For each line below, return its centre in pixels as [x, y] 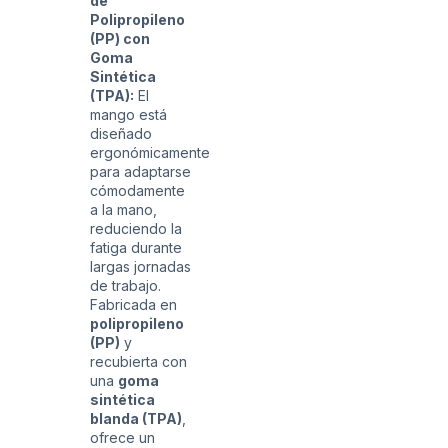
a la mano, [123, 209]
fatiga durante [136, 247]
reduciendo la [136, 228]
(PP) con [120, 38]
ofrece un [122, 437]
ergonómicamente [150, 152]
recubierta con [138, 361]
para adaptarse [140, 171]
